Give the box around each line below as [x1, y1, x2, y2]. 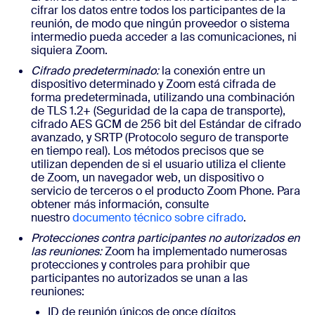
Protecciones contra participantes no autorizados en [31, 231, 300, 245]
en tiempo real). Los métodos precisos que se [31, 143, 264, 158]
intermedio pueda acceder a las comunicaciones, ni [31, 30, 297, 44]
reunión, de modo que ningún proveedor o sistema [31, 16, 290, 31]
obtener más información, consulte [31, 197, 209, 212]
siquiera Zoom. [31, 43, 108, 58]
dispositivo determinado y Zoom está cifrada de [31, 77, 276, 91]
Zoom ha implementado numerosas [102, 244, 287, 259]
